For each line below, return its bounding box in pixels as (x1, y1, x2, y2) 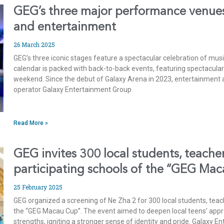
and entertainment (13, 21, 116, 34)
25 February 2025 (13, 183, 63, 191)
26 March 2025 (13, 40, 55, 49)
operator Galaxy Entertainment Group (13, 85, 132, 94)
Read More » (13, 119, 48, 127)
